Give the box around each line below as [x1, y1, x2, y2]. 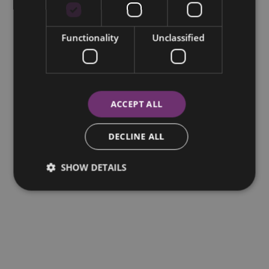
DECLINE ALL [108, 130, 165, 142]
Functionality [61, 31, 119, 43]
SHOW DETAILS [61, 161, 127, 173]
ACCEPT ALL [110, 98, 163, 109]
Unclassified [152, 31, 205, 43]
